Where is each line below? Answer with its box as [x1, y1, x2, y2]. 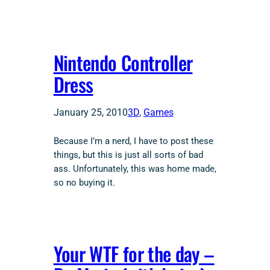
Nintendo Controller [53, 48, 193, 77]
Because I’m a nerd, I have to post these [53, 136, 213, 146]
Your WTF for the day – [53, 239, 215, 268]
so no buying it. [53, 177, 115, 188]
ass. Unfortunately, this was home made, [53, 163, 216, 174]
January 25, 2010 [53, 106, 128, 118]
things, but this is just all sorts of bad [53, 149, 203, 160]
